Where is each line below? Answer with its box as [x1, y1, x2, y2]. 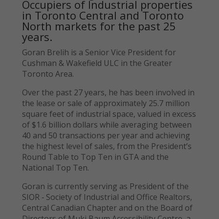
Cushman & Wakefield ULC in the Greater [22, 57, 172, 68]
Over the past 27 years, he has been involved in [22, 87, 195, 98]
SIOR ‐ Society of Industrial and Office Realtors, [22, 191, 192, 202]
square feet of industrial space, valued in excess [22, 108, 196, 119]
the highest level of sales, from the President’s [22, 140, 192, 152]
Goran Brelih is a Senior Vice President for [22, 46, 176, 58]
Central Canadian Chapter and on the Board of [22, 202, 193, 213]
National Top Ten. [22, 162, 89, 173]
